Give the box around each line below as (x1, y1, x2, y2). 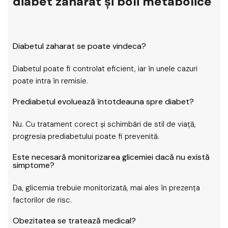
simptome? (13, 160, 54, 170)
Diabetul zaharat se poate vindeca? (13, 41, 146, 51)
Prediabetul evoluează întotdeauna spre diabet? (13, 96, 194, 107)
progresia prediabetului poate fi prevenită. (13, 131, 159, 141)
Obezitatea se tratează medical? (13, 215, 136, 226)
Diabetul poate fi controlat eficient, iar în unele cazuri (13, 64, 197, 74)
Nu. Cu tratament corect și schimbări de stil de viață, (13, 119, 196, 129)
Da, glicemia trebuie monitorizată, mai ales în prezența (13, 183, 200, 193)
